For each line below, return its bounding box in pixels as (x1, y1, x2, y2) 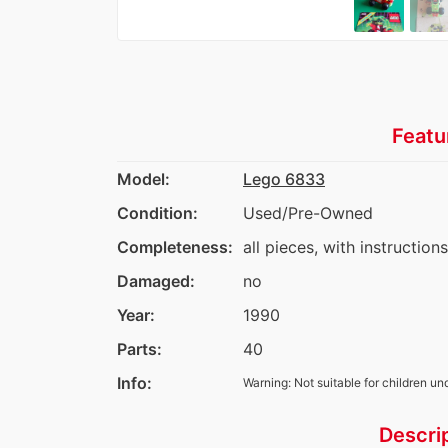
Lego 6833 (243, 168, 325, 189)
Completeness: (117, 236, 233, 257)
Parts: (117, 338, 162, 359)
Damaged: (117, 270, 195, 291)
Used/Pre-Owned (243, 202, 373, 223)
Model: (117, 168, 170, 189)
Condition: (117, 202, 198, 223)
